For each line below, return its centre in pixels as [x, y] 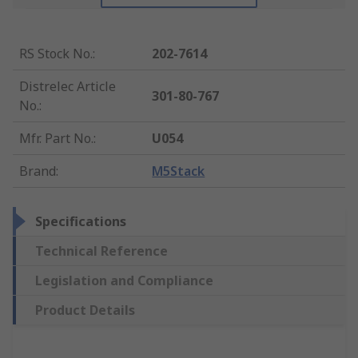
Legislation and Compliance [124, 281]
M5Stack [179, 171]
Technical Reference [101, 251]
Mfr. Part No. [56, 139]
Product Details [85, 310]
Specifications [81, 222]
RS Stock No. [56, 54]
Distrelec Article [68, 87]
